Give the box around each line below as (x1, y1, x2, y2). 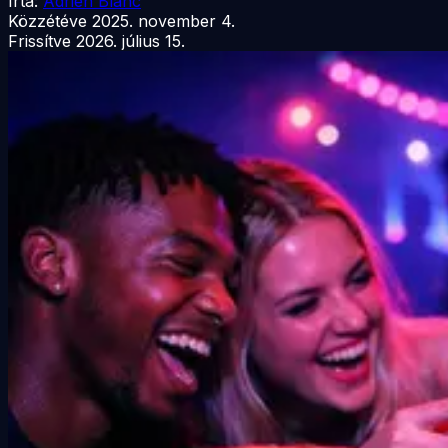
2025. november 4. (92, 10, 235, 31)
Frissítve (8, 30, 71, 51)
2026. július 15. (76, 30, 185, 51)
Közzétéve (8, 10, 87, 31)
